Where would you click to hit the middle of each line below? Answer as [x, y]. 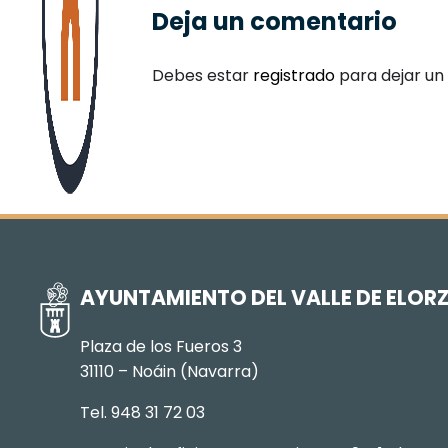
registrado [294, 75]
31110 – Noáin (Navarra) [170, 371]
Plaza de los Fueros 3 [161, 346]
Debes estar [202, 75]
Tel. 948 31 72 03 [143, 412]
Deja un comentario [274, 21]
